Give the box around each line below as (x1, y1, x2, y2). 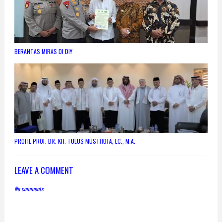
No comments (14, 184, 43, 193)
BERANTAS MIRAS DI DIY (14, 47, 72, 55)
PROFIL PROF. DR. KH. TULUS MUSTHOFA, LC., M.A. (14, 137, 135, 145)
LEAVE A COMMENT (14, 164, 73, 176)
